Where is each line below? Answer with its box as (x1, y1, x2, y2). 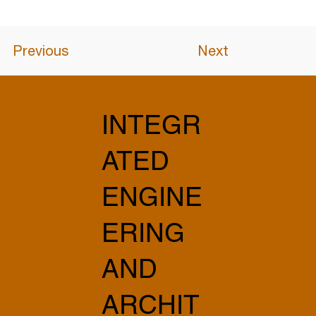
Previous (12, 42, 68, 59)
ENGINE (101, 182, 202, 212)
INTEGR (101, 110, 201, 140)
